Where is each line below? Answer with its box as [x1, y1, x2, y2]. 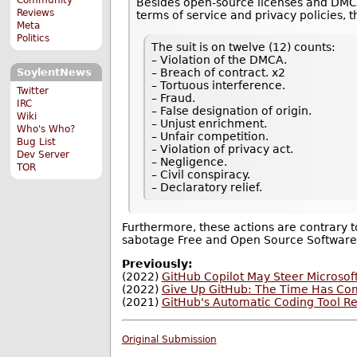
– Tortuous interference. [151, 79, 286, 92]
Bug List [17, 135, 57, 147]
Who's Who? [17, 123, 76, 135]
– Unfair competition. [151, 130, 269, 143]
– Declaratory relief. [151, 181, 263, 194]
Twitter [17, 84, 49, 96]
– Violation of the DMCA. [151, 53, 288, 67]
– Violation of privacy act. [151, 143, 294, 156]
